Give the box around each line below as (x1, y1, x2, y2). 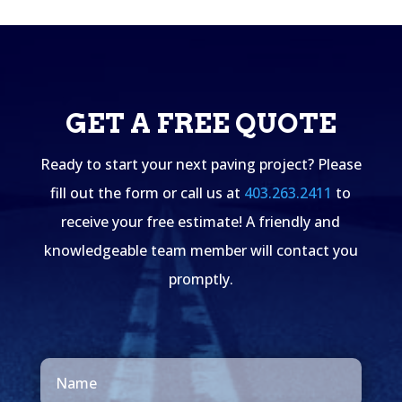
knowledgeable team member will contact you (43, 240, 358, 261)
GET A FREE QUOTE (66, 107, 336, 140)
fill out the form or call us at (50, 183, 241, 204)
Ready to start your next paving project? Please (39, 154, 362, 175)
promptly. (168, 269, 233, 290)
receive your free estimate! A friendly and (61, 212, 341, 232)
